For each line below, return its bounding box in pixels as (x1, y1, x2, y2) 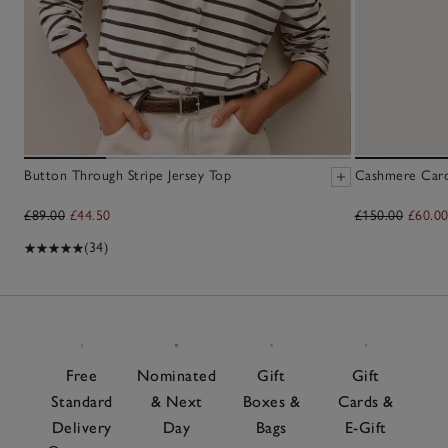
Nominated (136, 365, 217, 385)
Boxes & (242, 391, 300, 411)
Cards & (338, 391, 394, 411)
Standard (50, 391, 113, 411)
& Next (150, 391, 203, 411)
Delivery (51, 417, 112, 437)
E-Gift (344, 417, 387, 437)
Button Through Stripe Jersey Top (24, 167, 231, 185)
